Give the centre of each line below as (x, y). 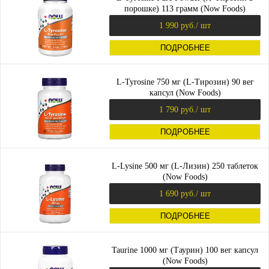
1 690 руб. (177, 193)
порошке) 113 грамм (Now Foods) (185, 9)
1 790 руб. (177, 109)
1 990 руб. (177, 25)
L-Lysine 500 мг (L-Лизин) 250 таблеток (185, 166)
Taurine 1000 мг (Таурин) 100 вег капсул (185, 250)
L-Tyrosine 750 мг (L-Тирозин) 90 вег (185, 82)
